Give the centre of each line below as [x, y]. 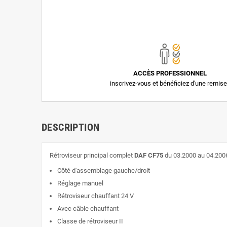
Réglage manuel [80, 183]
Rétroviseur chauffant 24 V [96, 196]
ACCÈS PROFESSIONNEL [170, 73]
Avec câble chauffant [88, 209]
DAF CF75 [149, 156]
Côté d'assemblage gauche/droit [104, 171]
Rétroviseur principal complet [92, 156]
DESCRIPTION [71, 127]
